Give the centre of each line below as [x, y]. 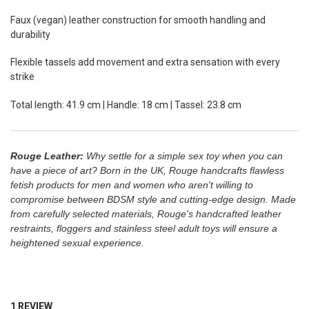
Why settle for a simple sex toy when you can [183, 156]
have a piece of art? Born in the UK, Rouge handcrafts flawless [147, 170]
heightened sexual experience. [77, 242]
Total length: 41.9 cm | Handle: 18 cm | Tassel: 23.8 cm [126, 104]
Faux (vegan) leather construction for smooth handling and [138, 20]
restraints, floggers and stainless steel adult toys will [123, 228]
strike [22, 77]
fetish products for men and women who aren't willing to [131, 185]
